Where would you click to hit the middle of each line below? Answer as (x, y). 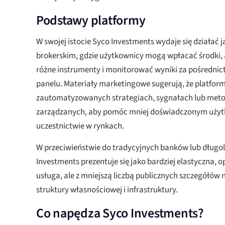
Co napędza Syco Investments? (120, 213)
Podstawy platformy (91, 20)
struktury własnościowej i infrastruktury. (107, 190)
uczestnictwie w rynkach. (80, 126)
